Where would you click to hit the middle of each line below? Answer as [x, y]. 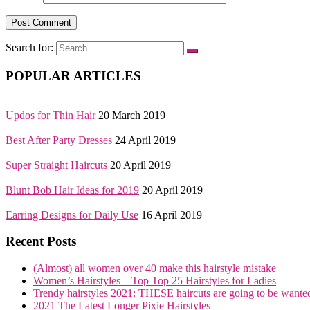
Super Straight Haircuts [56, 165]
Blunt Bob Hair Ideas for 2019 [72, 190]
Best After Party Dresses [59, 140]
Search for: [29, 48]
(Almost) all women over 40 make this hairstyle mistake [155, 268]
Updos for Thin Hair [51, 115]
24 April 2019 [145, 140]
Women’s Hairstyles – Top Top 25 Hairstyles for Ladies [155, 281]
